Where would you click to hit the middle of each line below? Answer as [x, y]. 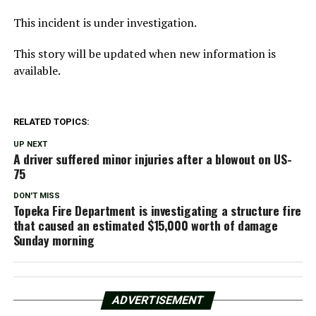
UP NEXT [30, 144]
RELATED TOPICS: [51, 121]
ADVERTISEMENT [158, 300]
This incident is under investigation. [105, 22]
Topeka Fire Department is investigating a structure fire [157, 210]
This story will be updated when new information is [144, 53]
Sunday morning [54, 239]
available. [37, 70]
